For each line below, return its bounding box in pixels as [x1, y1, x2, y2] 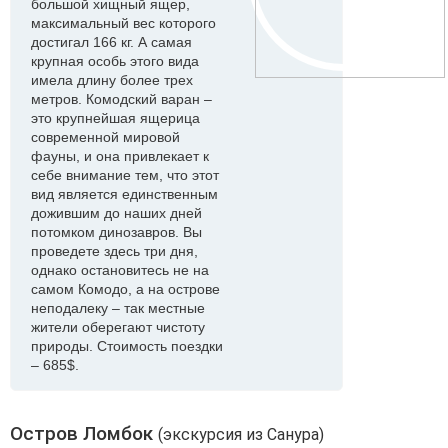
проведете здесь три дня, [31, 243, 198, 259]
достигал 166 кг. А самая [31, 34, 192, 50]
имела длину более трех [31, 72, 193, 88]
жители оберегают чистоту [31, 319, 205, 335]
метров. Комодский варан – [31, 91, 212, 107]
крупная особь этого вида [31, 53, 199, 69]
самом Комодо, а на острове [31, 281, 220, 297]
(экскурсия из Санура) [158, 425, 324, 444]
